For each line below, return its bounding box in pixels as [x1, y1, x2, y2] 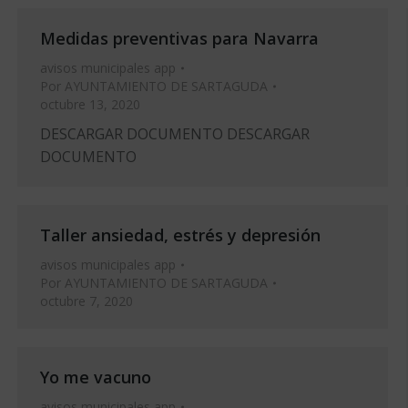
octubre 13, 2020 [40, 96, 140, 113]
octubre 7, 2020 [40, 292, 133, 310]
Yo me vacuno [40, 366, 151, 388]
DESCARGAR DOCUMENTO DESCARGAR [40, 124, 310, 144]
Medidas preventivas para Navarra [40, 27, 319, 49]
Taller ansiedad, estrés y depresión [40, 224, 321, 246]
